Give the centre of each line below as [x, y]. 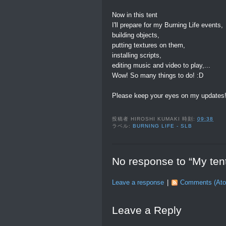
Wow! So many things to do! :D [158, 75]
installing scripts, [137, 55]
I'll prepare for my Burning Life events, [167, 25]
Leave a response [138, 183]
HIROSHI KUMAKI [156, 119]
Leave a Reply [147, 210]
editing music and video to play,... [161, 65]
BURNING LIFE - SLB [163, 126]
